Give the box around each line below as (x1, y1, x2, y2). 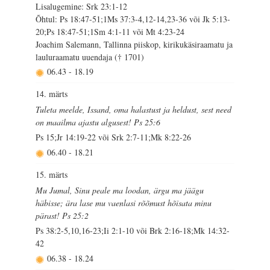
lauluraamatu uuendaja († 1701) (36, 51, 145, 63)
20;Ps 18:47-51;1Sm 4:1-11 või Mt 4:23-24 (36, 26, 185, 38)
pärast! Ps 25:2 (36, 209, 89, 221)
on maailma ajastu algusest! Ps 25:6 (36, 116, 161, 128)
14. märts (36, 88, 68, 100)
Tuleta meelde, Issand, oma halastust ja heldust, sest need (36, 103, 232, 115)
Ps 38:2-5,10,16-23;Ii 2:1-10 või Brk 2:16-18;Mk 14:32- (36, 224, 230, 236)
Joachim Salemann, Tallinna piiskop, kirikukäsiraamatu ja (36, 39, 233, 51)
